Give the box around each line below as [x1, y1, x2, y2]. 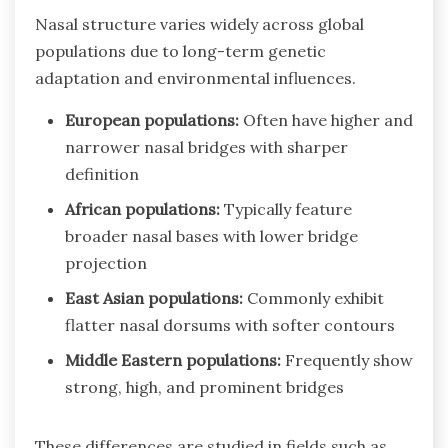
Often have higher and [239, 109, 413, 130]
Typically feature [220, 198, 352, 219]
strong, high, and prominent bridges [65, 376, 344, 397]
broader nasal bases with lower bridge [65, 225, 358, 246]
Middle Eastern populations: [65, 349, 281, 370]
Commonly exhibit [243, 287, 384, 308]
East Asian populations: [65, 287, 243, 308]
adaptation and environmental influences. [35, 67, 356, 88]
